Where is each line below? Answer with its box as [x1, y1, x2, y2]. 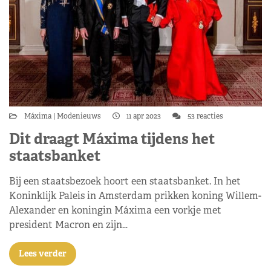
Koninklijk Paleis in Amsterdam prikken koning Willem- [9, 189, 261, 202]
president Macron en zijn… [9, 218, 128, 231]
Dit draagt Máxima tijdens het [9, 129, 215, 148]
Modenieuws [55, 111, 103, 121]
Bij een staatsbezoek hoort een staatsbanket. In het [9, 175, 241, 188]
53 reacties [186, 111, 223, 121]
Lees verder [19, 248, 67, 259]
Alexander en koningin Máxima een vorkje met [9, 204, 221, 217]
